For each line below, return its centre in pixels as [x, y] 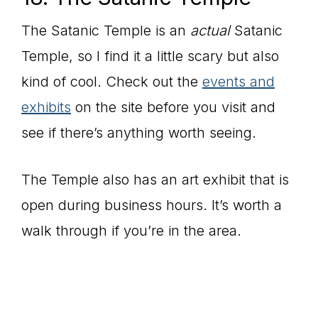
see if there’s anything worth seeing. [139, 132]
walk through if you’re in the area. [131, 230]
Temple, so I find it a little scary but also [150, 56]
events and [238, 81]
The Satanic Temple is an [106, 30]
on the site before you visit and [173, 107]
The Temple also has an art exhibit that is [155, 179]
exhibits [46, 107]
